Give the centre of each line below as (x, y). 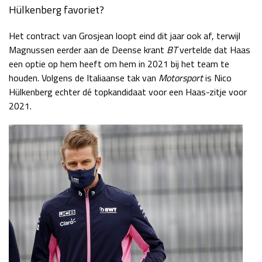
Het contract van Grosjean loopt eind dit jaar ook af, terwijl (125, 35)
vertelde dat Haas (215, 49)
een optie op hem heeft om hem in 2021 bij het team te (119, 63)
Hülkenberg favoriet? (56, 9)
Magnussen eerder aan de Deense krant (88, 49)
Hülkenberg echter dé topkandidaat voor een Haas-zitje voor (128, 92)
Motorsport (181, 77)
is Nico (217, 77)
